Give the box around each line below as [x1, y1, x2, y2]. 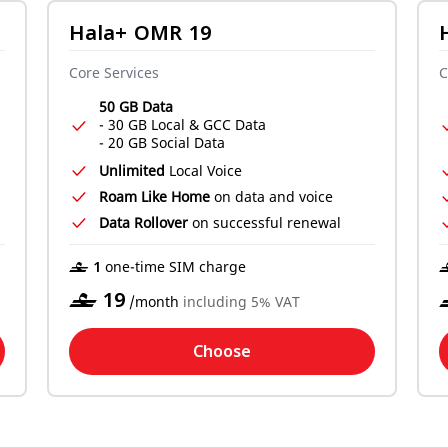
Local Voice [165, 161, 242, 180]
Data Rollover [99, 213, 188, 232]
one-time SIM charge [101, 257, 246, 276]
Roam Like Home [99, 187, 210, 206]
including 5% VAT [183, 292, 300, 311]
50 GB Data [99, 97, 173, 116]
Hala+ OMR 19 [69, 14, 211, 52]
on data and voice [210, 187, 333, 206]
